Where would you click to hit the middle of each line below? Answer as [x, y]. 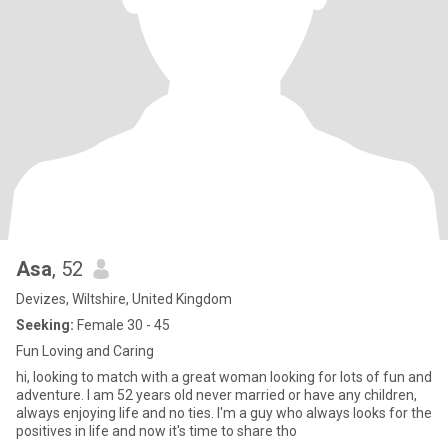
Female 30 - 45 [122, 325]
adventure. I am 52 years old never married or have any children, [216, 395]
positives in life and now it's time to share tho [156, 431]
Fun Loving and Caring [85, 351]
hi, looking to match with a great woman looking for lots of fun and [224, 377]
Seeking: [45, 325]
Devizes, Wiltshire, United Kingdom [124, 299]
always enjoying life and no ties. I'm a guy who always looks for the [224, 413]
